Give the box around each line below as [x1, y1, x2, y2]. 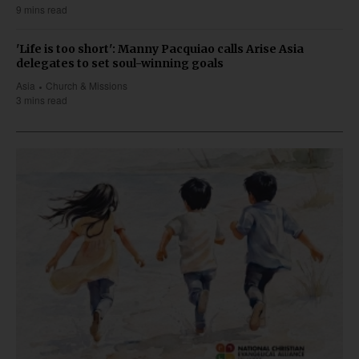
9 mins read [16, 2, 67, 17]
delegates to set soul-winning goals [16, 56, 224, 71]
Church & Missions [46, 79, 128, 93]
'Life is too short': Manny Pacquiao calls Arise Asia [16, 42, 304, 57]
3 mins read [16, 93, 67, 107]
